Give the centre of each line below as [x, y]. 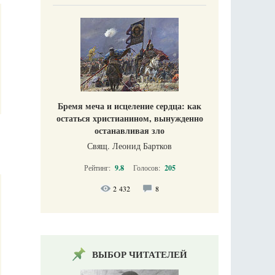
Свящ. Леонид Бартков [130, 145]
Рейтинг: [98, 167]
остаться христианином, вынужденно [130, 118]
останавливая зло [130, 130]
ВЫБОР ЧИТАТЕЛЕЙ [139, 254]
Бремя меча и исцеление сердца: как [130, 106]
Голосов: [147, 167]
